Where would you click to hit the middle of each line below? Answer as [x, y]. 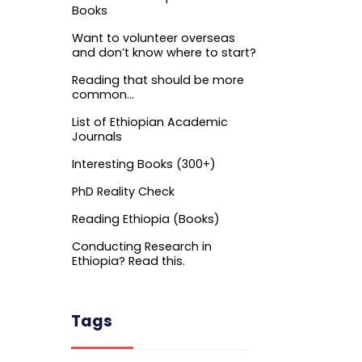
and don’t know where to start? [164, 52]
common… [103, 94]
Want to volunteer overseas [154, 38]
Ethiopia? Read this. [128, 261]
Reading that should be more [158, 80]
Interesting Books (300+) [144, 164]
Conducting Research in [142, 246]
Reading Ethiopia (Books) [146, 219]
